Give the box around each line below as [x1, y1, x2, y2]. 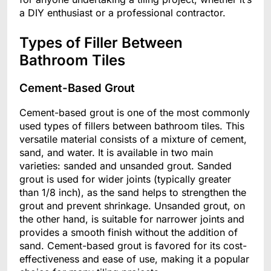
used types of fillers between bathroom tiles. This [19, 120, 244, 132]
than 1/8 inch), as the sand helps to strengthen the [19, 186, 246, 199]
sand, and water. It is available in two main [19, 146, 213, 159]
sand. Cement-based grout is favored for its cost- [19, 240, 247, 252]
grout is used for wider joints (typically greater [19, 173, 231, 186]
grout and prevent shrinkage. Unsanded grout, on [19, 200, 245, 212]
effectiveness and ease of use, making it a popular [19, 253, 249, 266]
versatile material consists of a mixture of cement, [19, 133, 247, 146]
